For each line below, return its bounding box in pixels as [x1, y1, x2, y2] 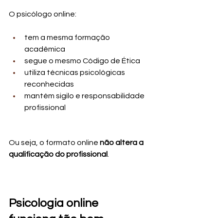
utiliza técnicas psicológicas [24, 69, 127, 77]
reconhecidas [24, 80, 74, 89]
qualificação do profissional [9, 150, 108, 159]
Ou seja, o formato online [9, 139, 100, 147]
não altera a [100, 139, 145, 147]
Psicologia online [9, 197, 101, 210]
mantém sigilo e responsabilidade [24, 92, 146, 100]
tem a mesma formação [24, 34, 111, 42]
